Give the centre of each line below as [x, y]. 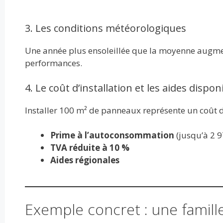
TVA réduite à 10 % [90, 148]
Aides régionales [85, 160]
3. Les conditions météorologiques [105, 28]
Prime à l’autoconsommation [112, 135]
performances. [53, 63]
